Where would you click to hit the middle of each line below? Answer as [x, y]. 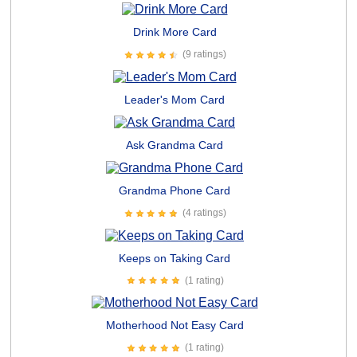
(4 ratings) [204, 213]
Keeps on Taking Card [175, 258]
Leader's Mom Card [175, 100]
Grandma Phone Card [175, 190]
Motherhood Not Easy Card [175, 326]
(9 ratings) [204, 55]
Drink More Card [175, 32]
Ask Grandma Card [175, 145]
